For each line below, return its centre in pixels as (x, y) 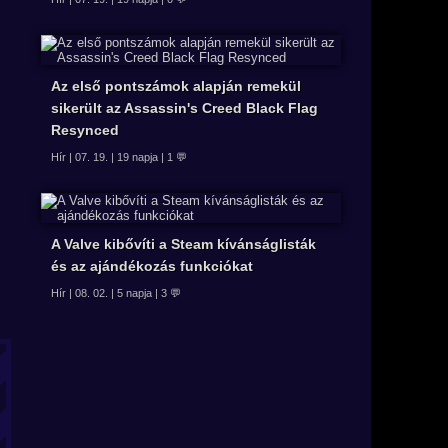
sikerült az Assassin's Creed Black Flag (184, 107)
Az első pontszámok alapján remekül (176, 85)
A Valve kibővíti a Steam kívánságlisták (183, 243)
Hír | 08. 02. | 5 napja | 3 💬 (116, 292)
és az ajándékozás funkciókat (152, 265)
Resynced (85, 129)
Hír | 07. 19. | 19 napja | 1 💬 (119, 156)
